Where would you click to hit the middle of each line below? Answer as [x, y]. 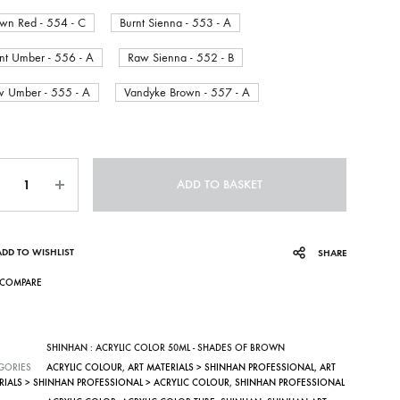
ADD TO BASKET [219, 184]
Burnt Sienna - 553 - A [175, 23]
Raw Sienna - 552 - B [180, 58]
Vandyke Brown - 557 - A [187, 92]
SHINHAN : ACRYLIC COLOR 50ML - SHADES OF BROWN [165, 348]
